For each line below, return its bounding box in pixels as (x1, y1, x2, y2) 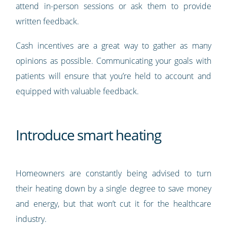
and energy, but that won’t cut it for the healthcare (16, 198, 211, 210)
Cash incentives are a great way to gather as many (16, 40, 211, 52)
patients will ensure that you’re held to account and (16, 70, 211, 82)
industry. (16, 213, 47, 225)
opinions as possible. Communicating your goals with (16, 55, 211, 67)
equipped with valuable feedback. (16, 86, 139, 97)
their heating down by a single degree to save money (16, 183, 211, 195)
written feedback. (16, 16, 80, 27)
